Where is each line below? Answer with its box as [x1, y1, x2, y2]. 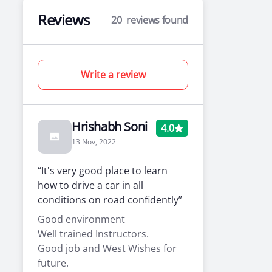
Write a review [80, 68, 146, 81]
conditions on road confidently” [38, 193, 183, 206]
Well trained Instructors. [38, 227, 149, 240]
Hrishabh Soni [72, 118, 148, 135]
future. [38, 256, 69, 270]
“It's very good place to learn [38, 164, 168, 177]
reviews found [126, 13, 189, 27]
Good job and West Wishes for [38, 242, 177, 255]
